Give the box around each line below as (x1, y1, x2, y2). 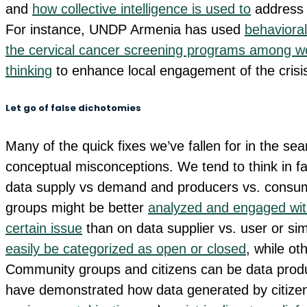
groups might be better (5, 200, 148, 216)
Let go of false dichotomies (5, 101, 141, 114)
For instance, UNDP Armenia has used (5, 21, 245, 37)
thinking (5, 62, 52, 78)
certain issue (5, 221, 82, 236)
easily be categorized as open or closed (5, 241, 246, 257)
